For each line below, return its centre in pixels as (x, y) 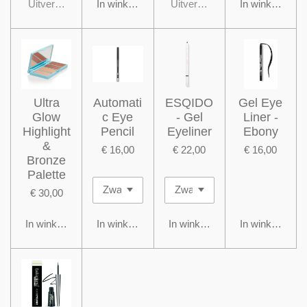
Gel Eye (261, 103)
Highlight (46, 132)
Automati (118, 103)
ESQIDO (189, 103)
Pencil (118, 132)
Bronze (47, 161)
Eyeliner (189, 132)
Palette (46, 175)
